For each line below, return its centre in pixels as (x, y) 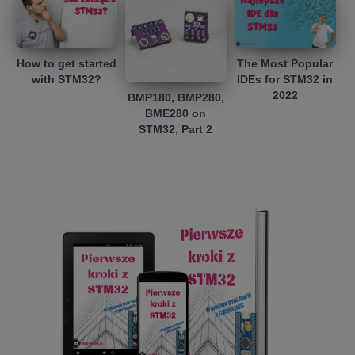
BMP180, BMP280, (176, 97)
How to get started (66, 64)
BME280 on (176, 113)
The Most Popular (285, 64)
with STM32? (66, 80)
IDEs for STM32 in (285, 80)
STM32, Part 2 (176, 129)
